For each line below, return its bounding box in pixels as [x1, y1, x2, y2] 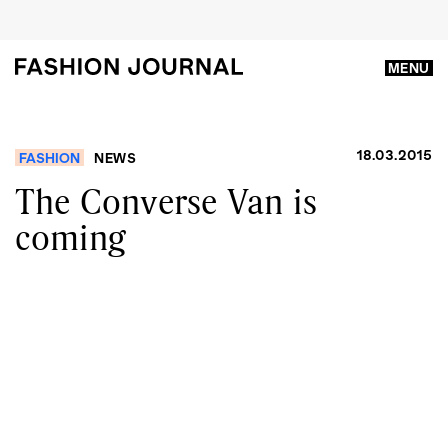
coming [15, 213, 126, 261]
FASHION [19, 149, 80, 166]
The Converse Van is [15, 177, 317, 225]
